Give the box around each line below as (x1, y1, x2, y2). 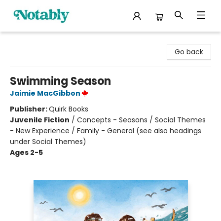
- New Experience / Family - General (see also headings (10, 126, 201, 136)
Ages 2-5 (10, 147, 43, 157)
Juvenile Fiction (10, 115, 70, 125)
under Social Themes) (10, 137, 86, 147)
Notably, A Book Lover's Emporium (7, 36, 122, 46)
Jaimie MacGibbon (10, 88, 80, 98)
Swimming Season (10, 74, 111, 89)
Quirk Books (49, 104, 88, 114)
